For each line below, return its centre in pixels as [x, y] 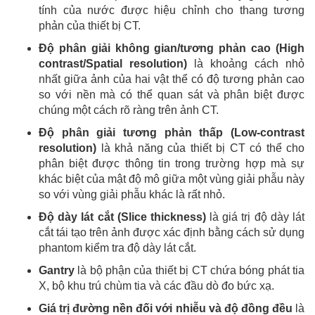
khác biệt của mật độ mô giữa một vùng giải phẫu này [172, 179]
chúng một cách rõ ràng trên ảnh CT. [129, 110]
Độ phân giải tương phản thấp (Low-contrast [172, 132]
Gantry [58, 270]
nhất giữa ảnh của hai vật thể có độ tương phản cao [172, 79]
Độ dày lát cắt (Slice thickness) [122, 217]
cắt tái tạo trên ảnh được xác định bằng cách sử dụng [172, 232]
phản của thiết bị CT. [90, 25]
